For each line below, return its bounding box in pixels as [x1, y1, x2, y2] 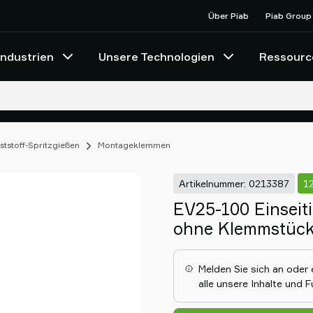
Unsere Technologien [99, 50, 214, 64]
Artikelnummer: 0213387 [179, 177, 289, 189]
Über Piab [208, 10, 249, 21]
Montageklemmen [98, 140, 170, 150]
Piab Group [265, 10, 312, 21]
